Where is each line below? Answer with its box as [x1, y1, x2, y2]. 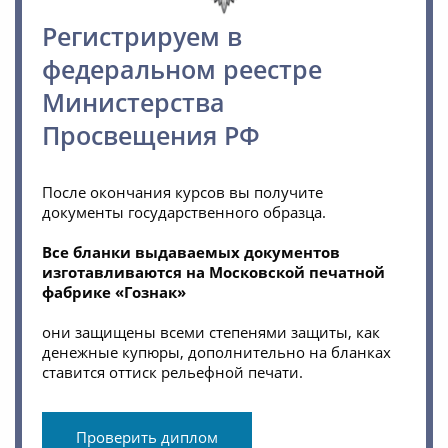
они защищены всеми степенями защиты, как [42, 322, 380, 343]
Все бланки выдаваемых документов [42, 242, 340, 263]
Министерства [42, 85, 225, 120]
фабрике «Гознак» [42, 282, 186, 303]
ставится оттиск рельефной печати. [42, 362, 303, 383]
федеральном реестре [42, 52, 322, 87]
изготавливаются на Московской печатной [42, 262, 385, 283]
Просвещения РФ [42, 118, 260, 153]
